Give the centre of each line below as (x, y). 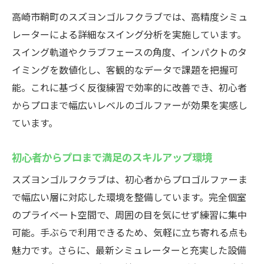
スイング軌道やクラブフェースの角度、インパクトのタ (129, 52)
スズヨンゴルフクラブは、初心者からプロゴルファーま (130, 179)
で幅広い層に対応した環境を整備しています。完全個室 (129, 197)
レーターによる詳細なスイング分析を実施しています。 (129, 34)
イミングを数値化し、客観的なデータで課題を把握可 (125, 70)
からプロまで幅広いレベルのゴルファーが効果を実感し (130, 105)
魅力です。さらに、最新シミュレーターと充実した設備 (129, 250)
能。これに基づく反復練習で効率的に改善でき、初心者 (129, 87)
